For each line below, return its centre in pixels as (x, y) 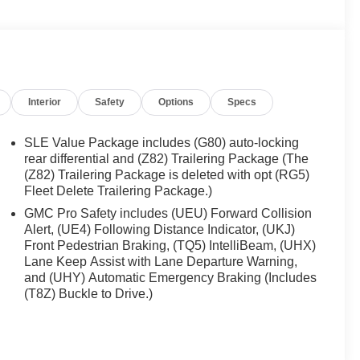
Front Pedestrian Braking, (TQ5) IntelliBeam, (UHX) (170, 245)
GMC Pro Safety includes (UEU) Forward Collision (168, 213)
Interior (45, 102)
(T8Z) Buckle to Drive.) (89, 293)
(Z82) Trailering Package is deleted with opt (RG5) (167, 174)
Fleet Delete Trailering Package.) (119, 190)
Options (176, 102)
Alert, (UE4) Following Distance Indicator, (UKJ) (160, 229)
